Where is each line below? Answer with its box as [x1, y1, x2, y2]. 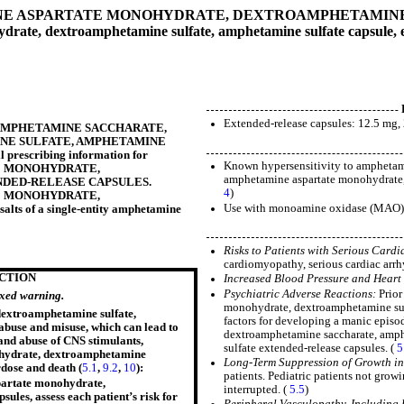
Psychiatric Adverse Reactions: [224, 287, 380, 300]
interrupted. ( [224, 382, 290, 396]
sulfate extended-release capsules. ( [224, 341, 398, 354]
